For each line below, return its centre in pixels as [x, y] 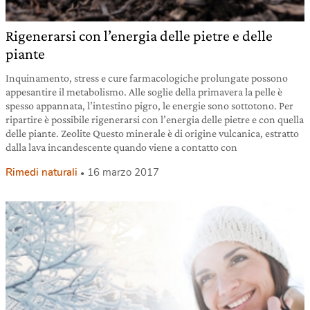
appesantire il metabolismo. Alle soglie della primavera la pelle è [144, 91]
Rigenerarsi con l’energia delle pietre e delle [139, 35]
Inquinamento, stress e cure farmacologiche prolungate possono [147, 77]
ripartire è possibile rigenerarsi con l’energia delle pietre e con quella [155, 119]
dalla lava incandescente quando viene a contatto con [121, 147]
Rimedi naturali [42, 172]
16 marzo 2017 [123, 172]
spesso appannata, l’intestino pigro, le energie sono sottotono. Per [149, 105]
